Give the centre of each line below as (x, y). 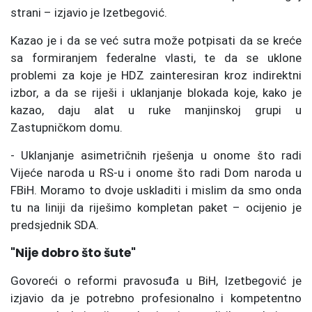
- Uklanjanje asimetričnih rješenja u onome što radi (156, 155)
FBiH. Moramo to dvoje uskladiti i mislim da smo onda (156, 190)
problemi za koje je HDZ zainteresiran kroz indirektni (156, 75)
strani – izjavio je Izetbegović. (89, 12)
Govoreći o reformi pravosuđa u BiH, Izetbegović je (156, 280)
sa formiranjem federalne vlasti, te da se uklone (156, 57)
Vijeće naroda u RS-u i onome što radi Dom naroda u (156, 172)
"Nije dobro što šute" (73, 252)
